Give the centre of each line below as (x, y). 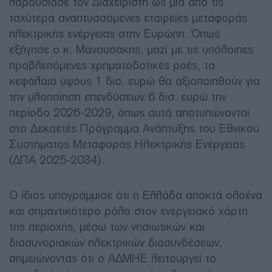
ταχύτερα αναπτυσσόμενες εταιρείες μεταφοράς (128, 18)
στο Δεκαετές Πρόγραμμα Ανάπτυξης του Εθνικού (134, 128)
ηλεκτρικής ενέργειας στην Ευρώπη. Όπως (114, 33)
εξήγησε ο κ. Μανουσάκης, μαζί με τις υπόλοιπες (131, 49)
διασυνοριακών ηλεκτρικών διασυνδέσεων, (116, 242)
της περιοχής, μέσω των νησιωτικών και (107, 226)
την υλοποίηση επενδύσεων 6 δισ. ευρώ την (118, 97)
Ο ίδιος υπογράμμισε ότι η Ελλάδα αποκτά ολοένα (136, 195)
